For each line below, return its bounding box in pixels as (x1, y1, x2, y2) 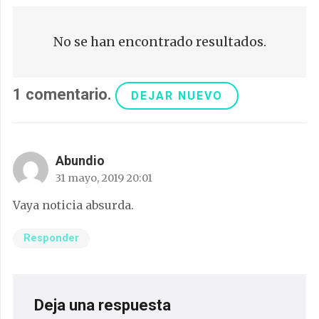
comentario (26, 85, 108, 103)
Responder (23, 232, 79, 245)
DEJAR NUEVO (131, 88, 223, 103)
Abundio (56, 152, 105, 168)
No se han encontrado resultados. (53, 33, 266, 51)
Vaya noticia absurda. (13, 197, 134, 212)
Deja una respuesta (34, 296, 174, 315)
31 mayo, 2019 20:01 (56, 171, 152, 184)
